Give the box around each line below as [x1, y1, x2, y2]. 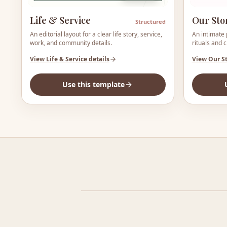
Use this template [62, 80, 125, 90]
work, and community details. [30, 38, 112, 47]
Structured [135, 17, 166, 25]
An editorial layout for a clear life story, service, [30, 29, 162, 39]
